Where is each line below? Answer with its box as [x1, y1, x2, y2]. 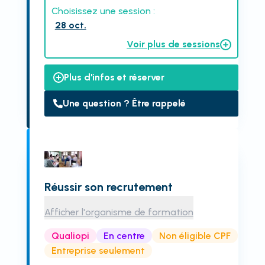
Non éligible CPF [159, 230, 231, 241]
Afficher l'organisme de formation [44, 206, 193, 218]
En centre [103, 230, 145, 241]
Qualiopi [51, 230, 89, 241]
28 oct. [54, 20, 86, 31]
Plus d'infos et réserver [63, 72, 164, 83]
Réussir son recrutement [44, 180, 173, 194]
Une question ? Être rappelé [62, 98, 186, 109]
